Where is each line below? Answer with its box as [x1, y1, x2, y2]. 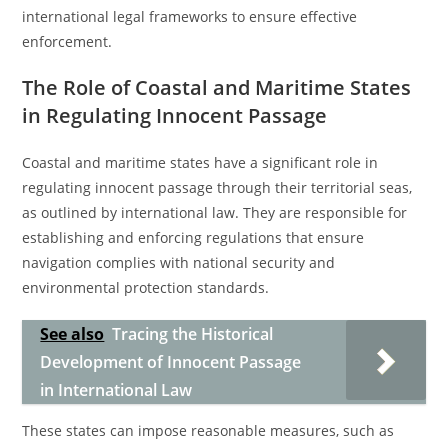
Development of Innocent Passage [40, 351, 302, 373]
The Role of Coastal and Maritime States [22, 74, 412, 101]
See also [40, 323, 105, 345]
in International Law [40, 379, 193, 401]
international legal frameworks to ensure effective [22, 7, 358, 26]
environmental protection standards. [22, 278, 270, 297]
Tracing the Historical [112, 323, 274, 345]
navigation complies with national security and [22, 253, 336, 272]
